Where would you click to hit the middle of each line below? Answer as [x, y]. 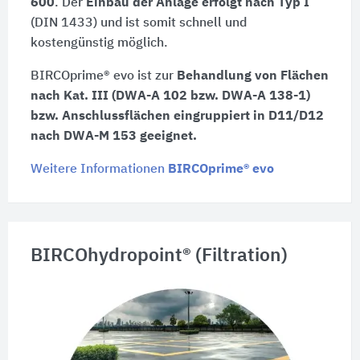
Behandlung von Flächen [252, 77]
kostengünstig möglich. [99, 44]
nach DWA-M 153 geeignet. [113, 137]
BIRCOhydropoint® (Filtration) [159, 256]
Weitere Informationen [99, 170]
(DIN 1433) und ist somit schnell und [138, 24]
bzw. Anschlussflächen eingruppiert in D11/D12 [177, 117]
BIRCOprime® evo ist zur [103, 77]
